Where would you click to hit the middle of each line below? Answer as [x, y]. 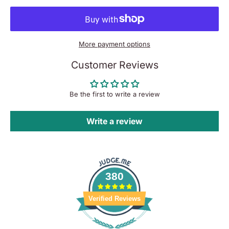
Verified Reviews [114, 198]
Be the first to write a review [114, 94]
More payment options [114, 44]
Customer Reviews [114, 65]
